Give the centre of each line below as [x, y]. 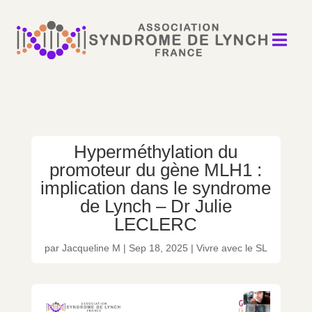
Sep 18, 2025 [158, 248]
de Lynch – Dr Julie [156, 206]
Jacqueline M [91, 248]
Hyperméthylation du [156, 151]
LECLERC [156, 224]
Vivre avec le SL [232, 248]
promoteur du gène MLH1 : [156, 170]
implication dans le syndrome [156, 188]
